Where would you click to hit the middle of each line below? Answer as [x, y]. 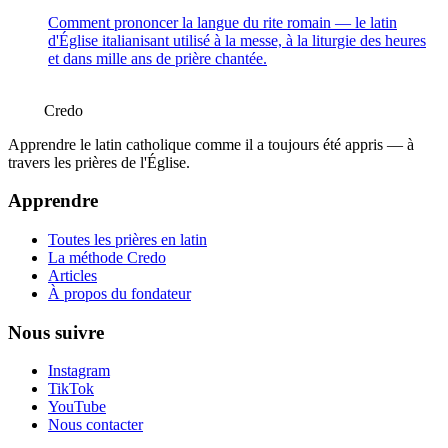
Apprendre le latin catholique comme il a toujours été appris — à [211, 144]
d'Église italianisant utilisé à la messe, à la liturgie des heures [237, 40]
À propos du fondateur [119, 293]
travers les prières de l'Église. [99, 162]
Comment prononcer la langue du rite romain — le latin [222, 22]
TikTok [71, 389]
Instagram [79, 371]
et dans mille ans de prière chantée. [157, 58]
